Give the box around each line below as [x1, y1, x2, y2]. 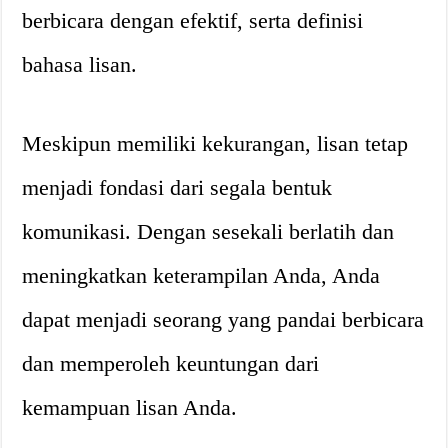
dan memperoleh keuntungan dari [22, 351, 320, 376]
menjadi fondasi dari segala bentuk [22, 175, 333, 200]
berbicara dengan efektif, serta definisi [22, 8, 364, 33]
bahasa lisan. [22, 52, 138, 77]
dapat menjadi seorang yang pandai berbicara [22, 307, 425, 332]
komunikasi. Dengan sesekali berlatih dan [22, 219, 395, 244]
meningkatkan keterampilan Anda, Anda [22, 263, 381, 288]
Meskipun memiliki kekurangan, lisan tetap [22, 131, 409, 156]
